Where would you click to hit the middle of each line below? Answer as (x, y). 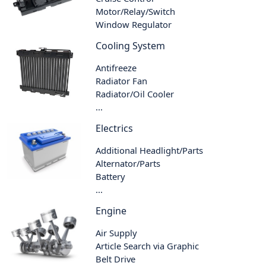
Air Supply (117, 232)
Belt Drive (116, 259)
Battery (111, 176)
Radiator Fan (122, 80)
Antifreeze (116, 67)
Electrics (115, 128)
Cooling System (131, 45)
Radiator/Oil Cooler (135, 94)
